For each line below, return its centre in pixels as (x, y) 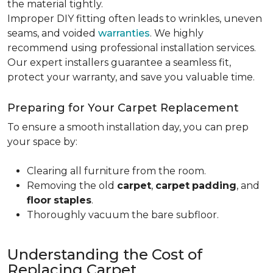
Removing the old (72, 186)
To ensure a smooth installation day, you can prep (128, 127)
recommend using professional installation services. (132, 48)
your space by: (42, 142)
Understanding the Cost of (105, 254)
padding (214, 186)
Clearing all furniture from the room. (116, 171)
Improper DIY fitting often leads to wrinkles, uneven (135, 19)
